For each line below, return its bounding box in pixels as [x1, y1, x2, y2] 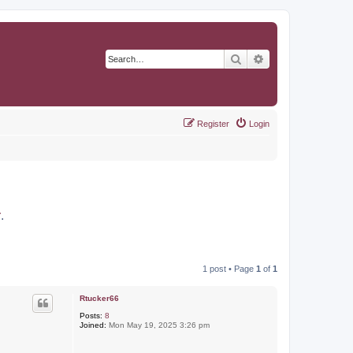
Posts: [79, 311, 102, 320]
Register [197, 119, 229, 128]
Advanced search [265, 51, 347, 65]
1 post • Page [203, 264, 256, 273]
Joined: [79, 321, 106, 329]
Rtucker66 [79, 294, 119, 303]
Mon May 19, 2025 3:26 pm [106, 321, 210, 329]
